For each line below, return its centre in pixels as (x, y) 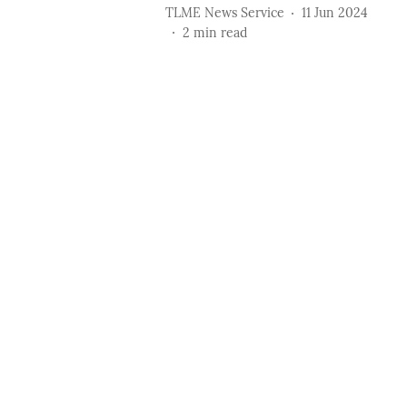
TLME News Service (224, 12)
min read (220, 33)
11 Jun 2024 (334, 12)
